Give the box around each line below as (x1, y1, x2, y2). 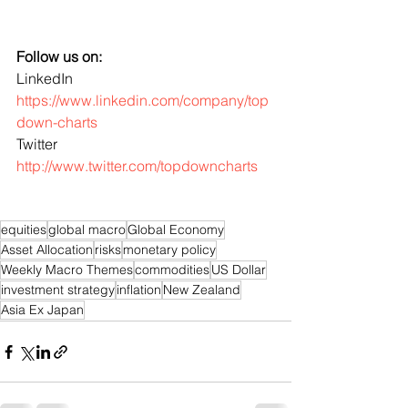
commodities (135, 261, 209, 278)
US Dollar (211, 261, 266, 278)
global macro (48, 221, 126, 238)
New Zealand (163, 281, 240, 298)
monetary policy (123, 241, 216, 258)
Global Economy (127, 221, 224, 238)
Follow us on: (16, 47, 102, 66)
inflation (117, 281, 161, 298)
